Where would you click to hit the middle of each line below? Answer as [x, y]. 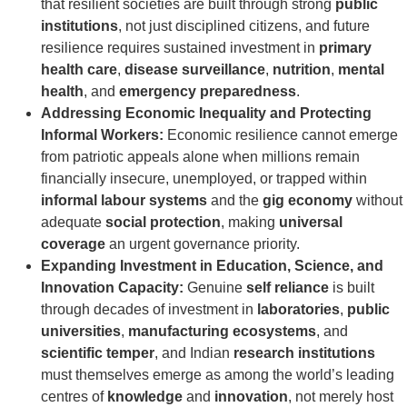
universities [81, 332]
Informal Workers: [102, 135]
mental [361, 70]
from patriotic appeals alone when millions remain [200, 157]
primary [345, 48]
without [377, 201]
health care [79, 70]
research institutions [304, 353]
